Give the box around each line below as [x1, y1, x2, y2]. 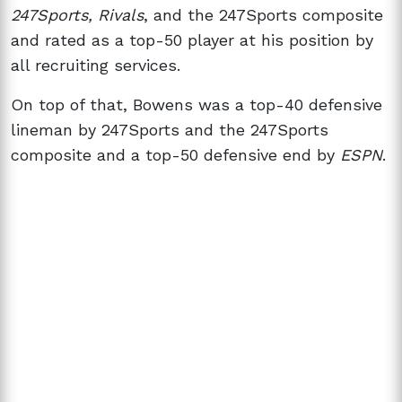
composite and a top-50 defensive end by [11, 144, 340, 164]
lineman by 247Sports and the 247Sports [11, 119, 328, 139]
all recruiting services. [11, 55, 180, 74]
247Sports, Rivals [11, 4, 144, 24]
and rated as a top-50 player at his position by [11, 30, 373, 49]
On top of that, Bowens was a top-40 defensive [11, 94, 382, 114]
